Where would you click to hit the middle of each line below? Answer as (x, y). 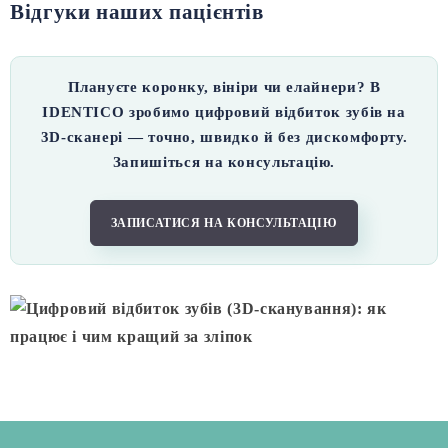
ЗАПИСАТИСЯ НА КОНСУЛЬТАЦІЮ (224, 223)
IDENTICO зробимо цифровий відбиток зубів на (224, 112)
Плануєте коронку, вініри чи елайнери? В (224, 87)
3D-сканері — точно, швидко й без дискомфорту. (224, 137)
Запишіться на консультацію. (224, 162)
